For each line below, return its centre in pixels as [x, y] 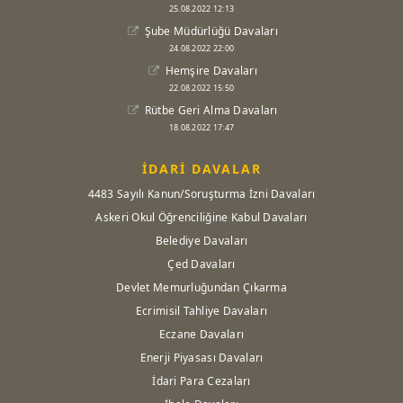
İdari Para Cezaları [201, 381]
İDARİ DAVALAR [201, 169]
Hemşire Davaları [210, 71]
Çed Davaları [201, 264]
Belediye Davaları [201, 241]
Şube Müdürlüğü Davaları [210, 31]
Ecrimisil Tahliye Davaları [201, 311]
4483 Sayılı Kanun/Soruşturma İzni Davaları [201, 194]
